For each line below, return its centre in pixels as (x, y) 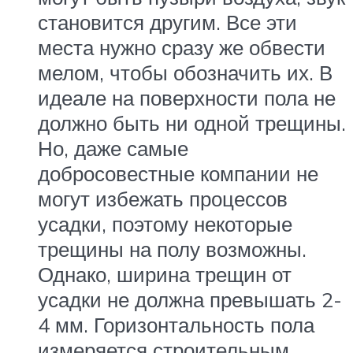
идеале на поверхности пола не (187, 98)
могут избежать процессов (163, 199)
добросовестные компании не (178, 174)
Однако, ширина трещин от (165, 275)
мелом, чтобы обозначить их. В (185, 73)
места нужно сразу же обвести (182, 48)
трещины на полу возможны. (172, 249)
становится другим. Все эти (167, 22)
